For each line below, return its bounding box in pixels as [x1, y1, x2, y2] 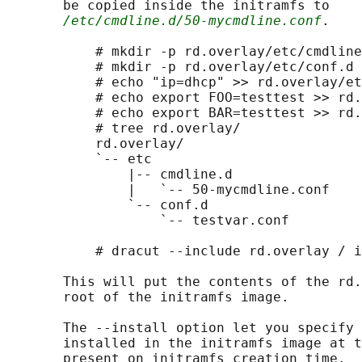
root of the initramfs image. [6, 289, 289, 305]
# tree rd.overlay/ [6, 120, 241, 137]
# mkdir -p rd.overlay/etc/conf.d [6, 59, 354, 75]
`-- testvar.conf [6, 213, 289, 229]
